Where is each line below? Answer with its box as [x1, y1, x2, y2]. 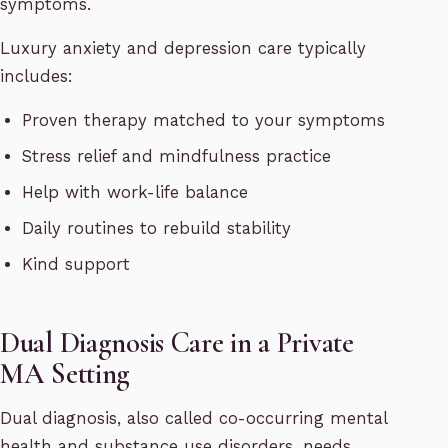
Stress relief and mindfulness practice [22, 147, 332, 167]
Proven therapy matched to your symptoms [22, 111, 386, 131]
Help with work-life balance [22, 183, 249, 203]
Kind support [22, 255, 131, 275]
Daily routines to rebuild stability [22, 219, 292, 239]
